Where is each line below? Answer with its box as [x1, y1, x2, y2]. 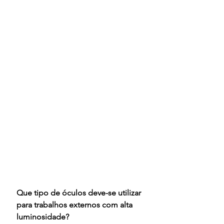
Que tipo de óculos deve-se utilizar [16, 187, 143, 197]
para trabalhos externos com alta [16, 199, 134, 209]
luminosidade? [16, 211, 69, 221]
